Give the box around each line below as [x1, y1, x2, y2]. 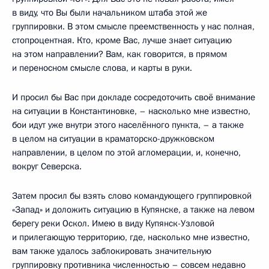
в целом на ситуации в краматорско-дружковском [12, 132, 214, 145]
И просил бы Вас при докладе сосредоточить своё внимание [12, 91, 255, 103]
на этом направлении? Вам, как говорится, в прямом [12, 47, 227, 60]
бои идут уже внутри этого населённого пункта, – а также [12, 118, 244, 131]
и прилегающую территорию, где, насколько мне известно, [12, 231, 250, 243]
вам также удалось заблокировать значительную [12, 244, 211, 257]
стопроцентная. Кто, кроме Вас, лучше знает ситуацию [12, 34, 232, 46]
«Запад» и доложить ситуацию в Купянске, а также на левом [12, 203, 255, 216]
